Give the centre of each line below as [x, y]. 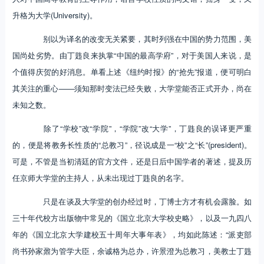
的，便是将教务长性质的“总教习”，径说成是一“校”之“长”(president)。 [132, 145]
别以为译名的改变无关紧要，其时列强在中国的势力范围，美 [140, 39]
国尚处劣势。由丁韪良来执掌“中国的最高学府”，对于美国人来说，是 [132, 55]
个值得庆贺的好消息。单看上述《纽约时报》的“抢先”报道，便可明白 [132, 72]
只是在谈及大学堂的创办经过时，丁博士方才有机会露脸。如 [140, 202]
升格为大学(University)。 [55, 15]
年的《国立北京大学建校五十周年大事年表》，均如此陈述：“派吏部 [132, 235]
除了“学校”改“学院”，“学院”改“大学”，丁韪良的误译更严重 [140, 128]
